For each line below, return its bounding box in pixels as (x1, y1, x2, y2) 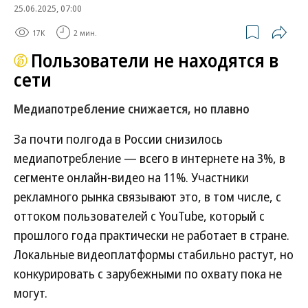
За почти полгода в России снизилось (14, 131, 223, 147)
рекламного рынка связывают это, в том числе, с (14, 188, 281, 205)
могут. (14, 285, 47, 301)
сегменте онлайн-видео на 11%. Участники (14, 169, 249, 186)
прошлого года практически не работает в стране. (14, 227, 289, 243)
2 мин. (74, 27, 97, 38)
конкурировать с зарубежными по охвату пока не (14, 265, 282, 282)
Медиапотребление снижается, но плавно (14, 101, 250, 117)
